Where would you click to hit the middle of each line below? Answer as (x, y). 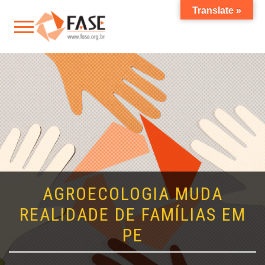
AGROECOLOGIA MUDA (132, 194)
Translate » (217, 10)
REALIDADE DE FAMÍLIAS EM (132, 214)
